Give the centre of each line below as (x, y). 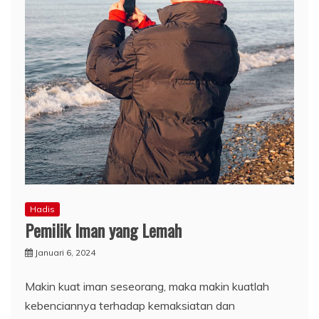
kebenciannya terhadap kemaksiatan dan (130, 305)
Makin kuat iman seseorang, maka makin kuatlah (147, 286)
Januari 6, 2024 (65, 252)
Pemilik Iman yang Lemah (103, 230)
